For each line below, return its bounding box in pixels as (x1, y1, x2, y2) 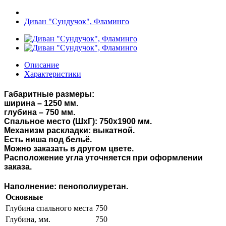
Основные (6, 192, 43, 201)
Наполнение (4, 182, 54, 191)
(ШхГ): (71, 117, 99, 126)
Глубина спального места (6, 203, 93, 212)
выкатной (93, 126, 133, 135)
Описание (24, 61, 59, 70)
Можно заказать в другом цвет (4, 144, 127, 153)
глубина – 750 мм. (4, 107, 75, 117)
